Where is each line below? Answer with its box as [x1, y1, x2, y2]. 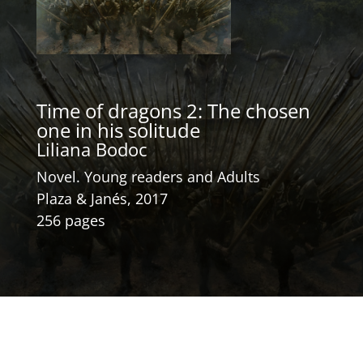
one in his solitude [36, 116, 200, 143]
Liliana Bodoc [36, 136, 147, 161]
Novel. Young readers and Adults [36, 166, 260, 186]
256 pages [36, 210, 105, 230]
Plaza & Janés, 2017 [36, 188, 168, 208]
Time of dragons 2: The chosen [36, 96, 310, 124]
